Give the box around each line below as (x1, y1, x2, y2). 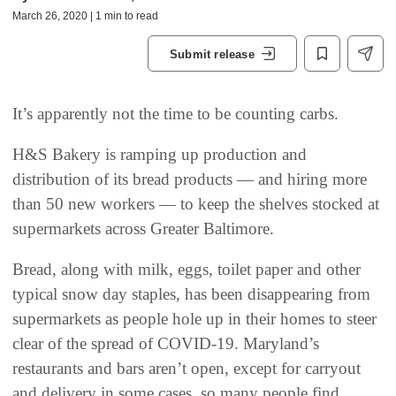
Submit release (170, 47, 255, 61)
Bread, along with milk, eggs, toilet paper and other (12, 260, 361, 278)
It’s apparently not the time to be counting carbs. (12, 104, 339, 123)
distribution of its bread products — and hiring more (12, 170, 367, 188)
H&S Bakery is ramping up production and (12, 145, 307, 164)
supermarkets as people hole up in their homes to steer (12, 309, 377, 328)
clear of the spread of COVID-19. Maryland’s (12, 334, 319, 353)
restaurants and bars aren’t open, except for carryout (12, 359, 361, 377)
